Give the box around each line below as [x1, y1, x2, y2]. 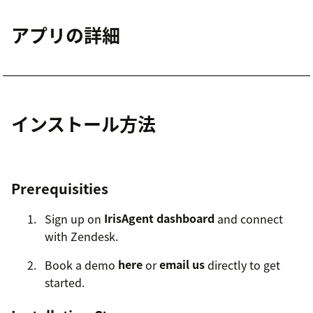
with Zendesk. [45, 227, 118, 245]
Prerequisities [11, 177, 108, 198]
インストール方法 [11, 110, 156, 137]
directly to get [205, 256, 280, 273]
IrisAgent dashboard [104, 210, 214, 227]
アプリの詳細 [11, 21, 120, 48]
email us [159, 256, 205, 273]
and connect [214, 210, 283, 227]
